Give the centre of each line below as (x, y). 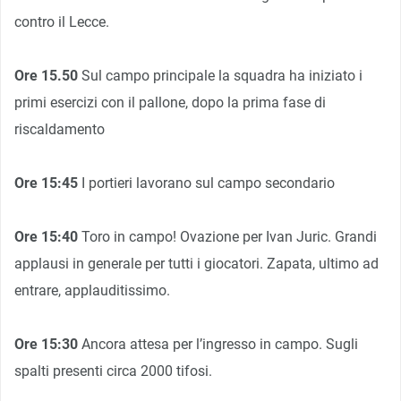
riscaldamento (60, 129)
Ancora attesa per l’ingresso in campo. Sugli (220, 344)
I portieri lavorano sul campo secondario (208, 183)
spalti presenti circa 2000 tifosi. (113, 371)
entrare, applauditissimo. (92, 290)
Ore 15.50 (46, 75)
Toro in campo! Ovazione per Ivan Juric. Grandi (229, 236)
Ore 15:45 (48, 183)
